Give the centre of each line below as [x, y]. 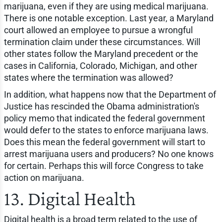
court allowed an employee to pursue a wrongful [98, 30]
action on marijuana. [44, 177]
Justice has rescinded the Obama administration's [101, 106]
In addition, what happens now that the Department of [110, 94]
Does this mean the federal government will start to [104, 142]
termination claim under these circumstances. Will [102, 42]
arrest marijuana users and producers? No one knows [109, 154]
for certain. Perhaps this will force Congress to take [104, 166]
